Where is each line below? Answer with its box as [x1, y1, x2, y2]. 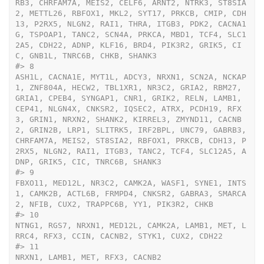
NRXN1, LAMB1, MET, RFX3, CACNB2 [15, 252, 161, 262]
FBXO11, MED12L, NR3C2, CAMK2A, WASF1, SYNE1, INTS [15, 178, 246, 187]
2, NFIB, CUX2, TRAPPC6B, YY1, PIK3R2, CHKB [15, 199, 213, 209]
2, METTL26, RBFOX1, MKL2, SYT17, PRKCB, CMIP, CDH [15, 8, 246, 18]
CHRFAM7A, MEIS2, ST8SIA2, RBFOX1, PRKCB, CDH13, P [15, 136, 246, 145]
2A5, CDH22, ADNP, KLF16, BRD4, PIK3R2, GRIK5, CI [15, 40, 242, 49]
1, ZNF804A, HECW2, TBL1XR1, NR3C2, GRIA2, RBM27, [15, 82, 242, 92]
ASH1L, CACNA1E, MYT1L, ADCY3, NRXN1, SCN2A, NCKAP [15, 72, 246, 81]
